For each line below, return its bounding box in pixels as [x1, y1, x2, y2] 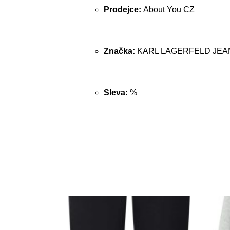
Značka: [104, 47, 137, 55]
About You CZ [143, 5, 195, 14]
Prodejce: [104, 5, 143, 14]
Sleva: [104, 88, 130, 97]
